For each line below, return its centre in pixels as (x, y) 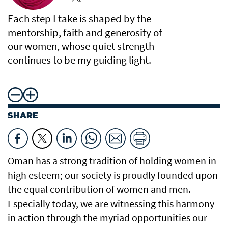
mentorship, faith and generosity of (85, 32)
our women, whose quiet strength (81, 46)
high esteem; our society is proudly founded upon (113, 175)
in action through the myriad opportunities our (107, 218)
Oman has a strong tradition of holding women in (112, 161)
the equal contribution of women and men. (99, 189)
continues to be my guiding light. (79, 60)
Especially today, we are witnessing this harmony (111, 203)
